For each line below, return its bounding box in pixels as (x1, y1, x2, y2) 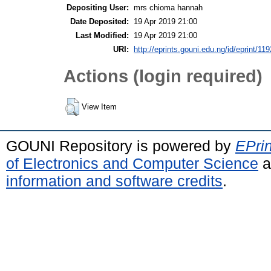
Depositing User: (67, 2, 129, 12)
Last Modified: (76, 30, 129, 40)
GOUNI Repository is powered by (6, 137, 235, 154)
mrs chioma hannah (134, 2, 203, 12)
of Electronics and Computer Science (6, 154, 258, 172)
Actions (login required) (64, 66, 263, 87)
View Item (82, 102, 117, 111)
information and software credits (6, 172, 223, 189)
